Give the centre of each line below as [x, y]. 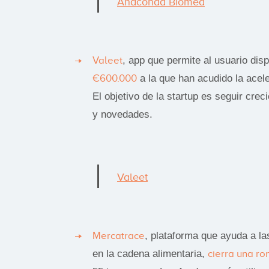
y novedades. [122, 114]
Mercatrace [119, 235]
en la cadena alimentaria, [150, 253]
